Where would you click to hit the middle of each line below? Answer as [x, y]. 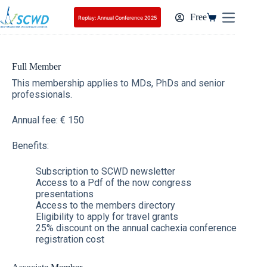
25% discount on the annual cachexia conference [136, 228]
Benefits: [30, 146]
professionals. [42, 94]
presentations [65, 194]
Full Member [36, 66]
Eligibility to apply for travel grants [107, 217]
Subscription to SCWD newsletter [105, 171]
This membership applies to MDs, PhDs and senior [118, 83]
